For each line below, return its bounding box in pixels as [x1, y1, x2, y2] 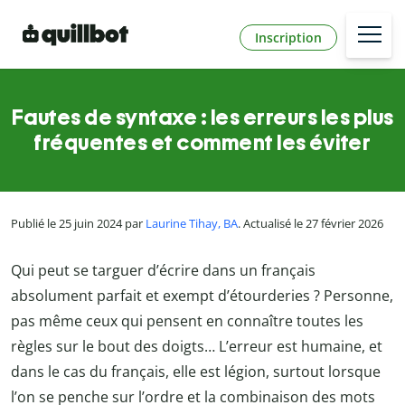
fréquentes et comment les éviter [34, 129, 371, 156]
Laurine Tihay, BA [146, 215, 238, 232]
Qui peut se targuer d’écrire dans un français [11, 259, 316, 280]
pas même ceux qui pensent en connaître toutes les [11, 310, 363, 331]
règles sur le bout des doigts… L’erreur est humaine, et [11, 335, 382, 356]
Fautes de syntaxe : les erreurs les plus [11, 104, 394, 131]
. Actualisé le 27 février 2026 [238, 215, 383, 232]
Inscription [255, 28, 322, 46]
